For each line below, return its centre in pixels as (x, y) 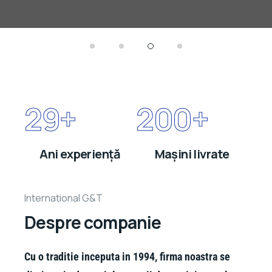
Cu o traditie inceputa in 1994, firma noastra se (127, 257)
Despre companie (93, 223)
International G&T (63, 198)
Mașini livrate (192, 154)
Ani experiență (80, 154)
